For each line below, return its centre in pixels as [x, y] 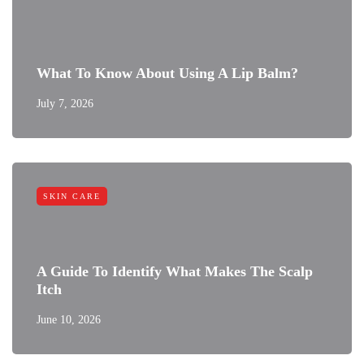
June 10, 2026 [69, 320]
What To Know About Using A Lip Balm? [167, 73]
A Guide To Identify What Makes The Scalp [175, 271]
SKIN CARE [72, 196]
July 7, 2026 [65, 104]
